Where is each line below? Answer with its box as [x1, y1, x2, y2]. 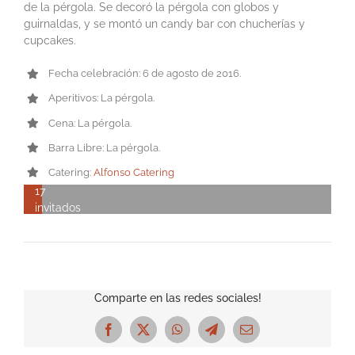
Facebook [107, 328, 157, 342]
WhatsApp [176, 328, 231, 342]
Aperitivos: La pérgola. [48, 92, 155, 105]
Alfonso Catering [94, 166, 175, 178]
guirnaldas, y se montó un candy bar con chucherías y [24, 17, 305, 31]
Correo [245, 328, 281, 342]
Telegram [210, 328, 258, 342]
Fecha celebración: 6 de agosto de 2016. [48, 67, 242, 80]
